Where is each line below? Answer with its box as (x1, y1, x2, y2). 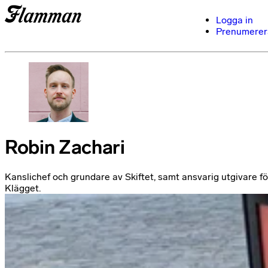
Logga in (216, 14, 253, 26)
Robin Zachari (5, 136, 125, 159)
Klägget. (5, 182, 41, 194)
